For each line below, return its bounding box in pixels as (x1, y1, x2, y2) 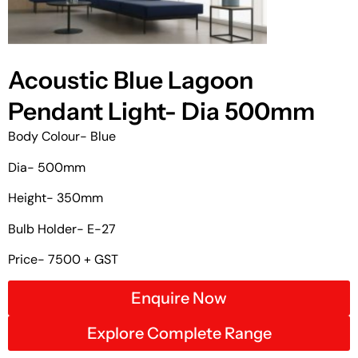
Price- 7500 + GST (8, 251, 118, 268)
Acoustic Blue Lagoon (8, 66, 253, 96)
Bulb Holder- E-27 (8, 220, 116, 237)
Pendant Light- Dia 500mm (8, 97, 315, 127)
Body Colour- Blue (8, 128, 116, 145)
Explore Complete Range (86, 324, 272, 344)
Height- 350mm (8, 189, 103, 207)
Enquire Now (131, 288, 227, 308)
